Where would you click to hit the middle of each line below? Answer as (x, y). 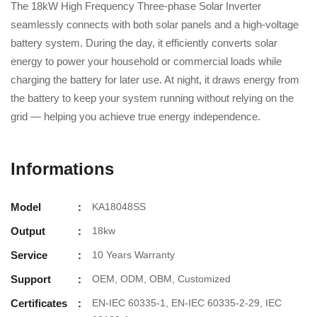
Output (28, 231)
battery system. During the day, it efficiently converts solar (144, 43)
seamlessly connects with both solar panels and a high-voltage (155, 24)
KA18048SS (119, 207)
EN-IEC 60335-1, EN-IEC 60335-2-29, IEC (187, 303)
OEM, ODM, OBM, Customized (161, 279)
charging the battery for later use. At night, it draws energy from (155, 80)
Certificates (39, 303)
